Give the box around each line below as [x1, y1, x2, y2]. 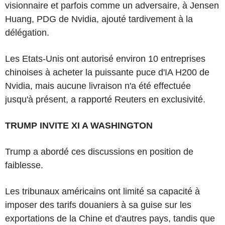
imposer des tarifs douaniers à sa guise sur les [5, 199, 191, 210]
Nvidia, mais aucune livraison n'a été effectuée [5, 80, 191, 91]
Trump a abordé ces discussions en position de [5, 146, 193, 157]
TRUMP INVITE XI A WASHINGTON [5, 120, 153, 131]
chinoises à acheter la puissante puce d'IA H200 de [5, 67, 209, 77]
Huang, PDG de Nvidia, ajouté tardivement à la [5, 14, 193, 24]
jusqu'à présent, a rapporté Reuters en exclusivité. [5, 94, 205, 104]
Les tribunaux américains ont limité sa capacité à [5, 186, 200, 196]
